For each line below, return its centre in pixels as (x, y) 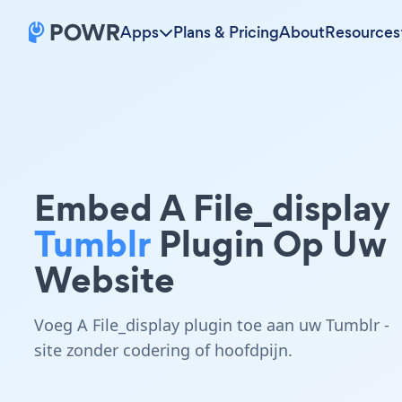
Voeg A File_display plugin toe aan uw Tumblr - (212, 325)
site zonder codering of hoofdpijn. (163, 350)
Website (105, 280)
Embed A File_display (212, 208)
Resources (363, 32)
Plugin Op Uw (269, 244)
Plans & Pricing (226, 32)
